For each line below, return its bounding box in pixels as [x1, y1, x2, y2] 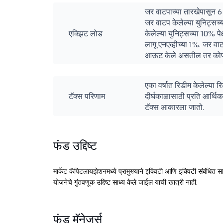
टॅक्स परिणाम [69, 91, 105, 101]
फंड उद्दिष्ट [53, 138, 97, 153]
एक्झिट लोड [69, 28, 103, 38]
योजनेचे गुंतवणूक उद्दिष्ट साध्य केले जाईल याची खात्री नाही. [53, 178, 198, 187]
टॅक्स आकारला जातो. [145, 102, 205, 112]
